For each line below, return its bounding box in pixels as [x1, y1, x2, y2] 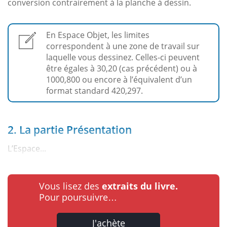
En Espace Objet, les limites [46, 29, 149, 41]
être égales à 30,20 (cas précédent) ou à [46, 63, 197, 74]
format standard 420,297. [46, 85, 143, 97]
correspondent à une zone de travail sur [46, 41, 200, 52]
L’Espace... [8, 143, 46, 155]
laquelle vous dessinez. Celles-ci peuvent [46, 52, 200, 63]
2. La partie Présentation [8, 123, 132, 137]
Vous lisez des [39, 180, 102, 193]
